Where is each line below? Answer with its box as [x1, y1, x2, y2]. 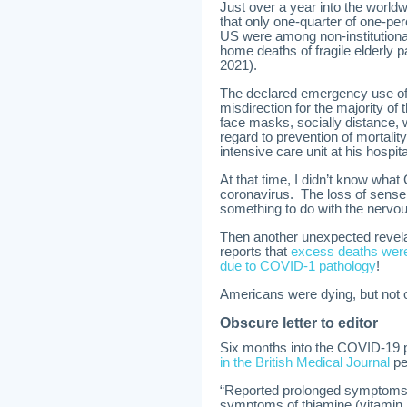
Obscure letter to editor [220, 315, 378, 331]
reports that [220, 244, 291, 259]
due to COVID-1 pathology [220, 259, 376, 273]
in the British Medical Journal [220, 355, 390, 370]
